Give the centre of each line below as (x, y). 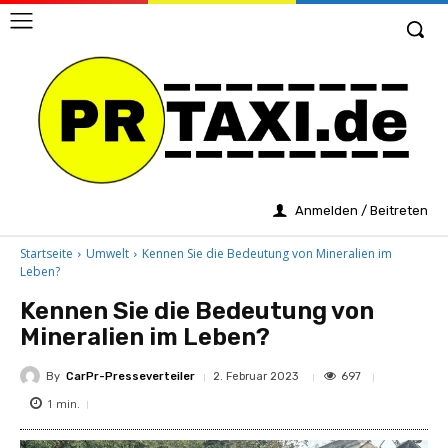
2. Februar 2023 (255, 376)
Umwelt (107, 254)
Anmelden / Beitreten (361, 211)
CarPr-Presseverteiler (130, 376)
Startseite (46, 254)
